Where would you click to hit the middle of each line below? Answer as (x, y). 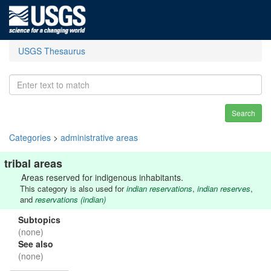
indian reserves (224, 188)
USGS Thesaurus (52, 51)
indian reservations (159, 188)
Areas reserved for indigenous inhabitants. (102, 177)
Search (243, 113)
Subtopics (39, 220)
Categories (30, 137)
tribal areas (33, 163)
